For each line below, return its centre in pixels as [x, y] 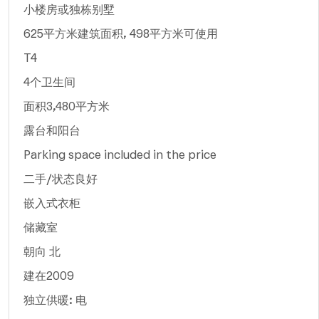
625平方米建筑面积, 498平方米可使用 [121, 34]
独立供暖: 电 [55, 300]
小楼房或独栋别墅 [69, 10]
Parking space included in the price [120, 155]
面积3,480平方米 [67, 107]
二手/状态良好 [61, 179]
